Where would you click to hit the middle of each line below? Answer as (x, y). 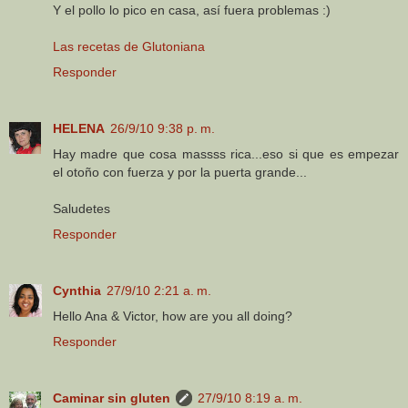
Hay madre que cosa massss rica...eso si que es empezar (226, 154)
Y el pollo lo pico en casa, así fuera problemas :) (192, 10)
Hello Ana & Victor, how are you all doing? (173, 316)
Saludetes (82, 209)
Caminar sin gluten (112, 398)
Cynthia (77, 291)
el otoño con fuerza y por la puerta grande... (180, 173)
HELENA (79, 129)
